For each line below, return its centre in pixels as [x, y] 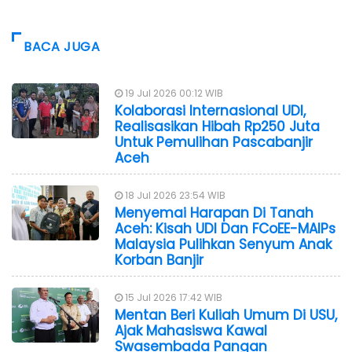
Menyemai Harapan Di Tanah [214, 213]
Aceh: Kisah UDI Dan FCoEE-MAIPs [225, 228]
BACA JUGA [62, 46]
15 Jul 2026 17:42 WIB [172, 297]
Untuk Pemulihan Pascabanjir [214, 142]
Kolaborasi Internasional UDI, [210, 110]
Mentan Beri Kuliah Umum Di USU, [226, 315]
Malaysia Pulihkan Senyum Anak [223, 244]
